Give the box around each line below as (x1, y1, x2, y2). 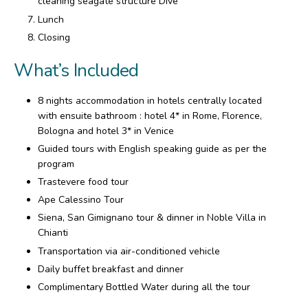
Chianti (38, 226, 68, 240)
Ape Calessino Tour (38, 193, 124, 207)
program (38, 157, 74, 170)
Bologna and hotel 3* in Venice (38, 124, 174, 137)
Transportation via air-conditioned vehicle (38, 244, 220, 258)
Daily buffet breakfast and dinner (38, 262, 184, 276)
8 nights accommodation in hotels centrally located (38, 93, 262, 107)
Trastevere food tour (38, 175, 129, 189)
